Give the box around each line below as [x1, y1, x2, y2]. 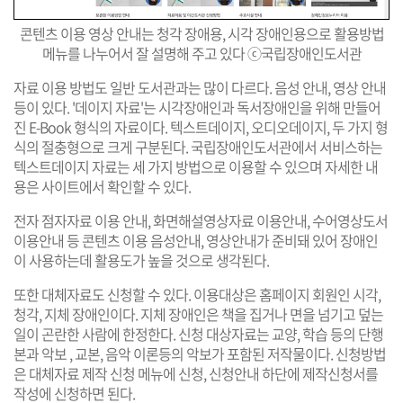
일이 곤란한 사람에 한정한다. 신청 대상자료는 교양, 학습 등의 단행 [13, 323, 383, 345]
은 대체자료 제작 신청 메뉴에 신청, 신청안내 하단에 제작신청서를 [13, 363, 378, 385]
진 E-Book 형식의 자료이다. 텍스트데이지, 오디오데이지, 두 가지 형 [13, 116, 388, 139]
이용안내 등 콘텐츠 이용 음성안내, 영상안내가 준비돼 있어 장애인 [13, 229, 378, 252]
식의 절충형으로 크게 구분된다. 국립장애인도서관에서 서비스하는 [13, 136, 382, 158]
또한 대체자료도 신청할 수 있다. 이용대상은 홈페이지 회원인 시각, [13, 283, 381, 306]
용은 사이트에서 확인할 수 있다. [13, 175, 193, 198]
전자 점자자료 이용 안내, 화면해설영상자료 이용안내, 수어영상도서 [13, 210, 388, 232]
